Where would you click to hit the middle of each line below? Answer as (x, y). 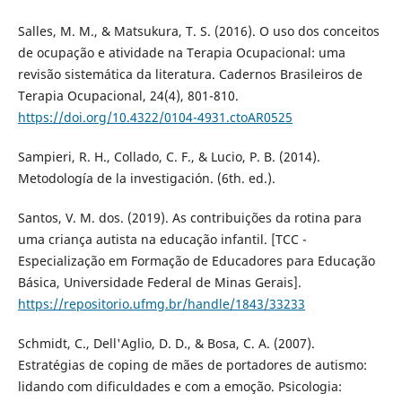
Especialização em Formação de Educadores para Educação (196, 261)
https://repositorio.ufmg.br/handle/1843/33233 (161, 304)
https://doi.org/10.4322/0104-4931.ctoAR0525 (155, 118)
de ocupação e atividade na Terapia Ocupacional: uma (181, 53)
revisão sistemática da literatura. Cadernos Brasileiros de (190, 74)
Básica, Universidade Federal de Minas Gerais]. (159, 283)
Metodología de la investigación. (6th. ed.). (146, 179)
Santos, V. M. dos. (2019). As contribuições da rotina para (189, 218)
